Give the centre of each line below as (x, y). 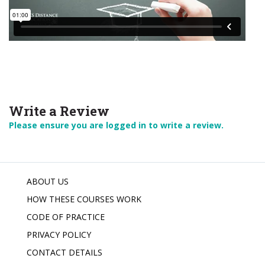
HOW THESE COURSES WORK (84, 199)
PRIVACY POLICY (59, 235)
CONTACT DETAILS (64, 252)
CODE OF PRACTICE (66, 217)
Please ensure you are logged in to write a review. (116, 125)
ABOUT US (48, 181)
